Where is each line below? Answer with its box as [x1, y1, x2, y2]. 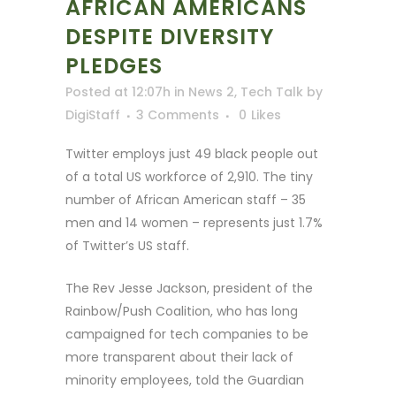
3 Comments [136, 105, 219, 124]
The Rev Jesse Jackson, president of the [65, 278, 313, 297]
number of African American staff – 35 [65, 190, 306, 209]
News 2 [188, 82, 234, 101]
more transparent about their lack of [65, 347, 293, 366]
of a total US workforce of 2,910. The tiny [65, 167, 313, 186]
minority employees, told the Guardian [65, 370, 304, 389]
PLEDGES [65, 50, 163, 80]
